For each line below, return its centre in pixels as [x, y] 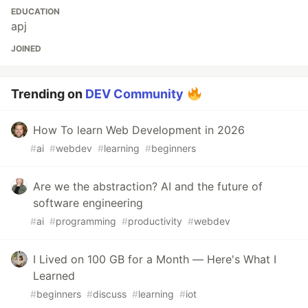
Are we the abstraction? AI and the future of [148, 187]
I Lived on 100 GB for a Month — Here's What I [155, 260]
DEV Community [134, 94]
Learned [54, 276]
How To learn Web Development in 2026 [139, 130]
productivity [155, 221]
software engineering [88, 203]
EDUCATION [35, 12]
